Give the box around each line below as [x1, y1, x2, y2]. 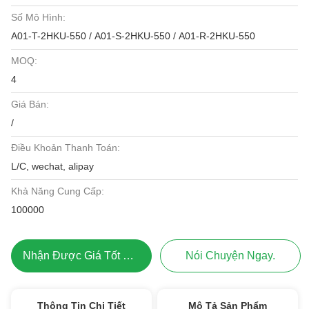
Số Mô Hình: [11, 12, 66, 23]
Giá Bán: [11, 99, 49, 110]
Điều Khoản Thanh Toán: [11, 142, 120, 153]
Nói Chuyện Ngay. [186, 250, 276, 261]
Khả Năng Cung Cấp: [11, 186, 104, 197]
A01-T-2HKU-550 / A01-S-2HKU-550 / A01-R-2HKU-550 [11, 30, 255, 41]
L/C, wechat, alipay [11, 161, 94, 172]
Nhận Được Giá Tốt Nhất [123, 250, 134, 261]
